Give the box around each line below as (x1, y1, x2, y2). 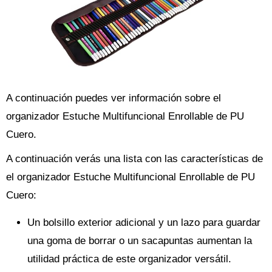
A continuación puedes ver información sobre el (6, 92, 221, 104)
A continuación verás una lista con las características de (6, 153, 263, 165)
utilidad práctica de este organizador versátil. (27, 253, 231, 265)
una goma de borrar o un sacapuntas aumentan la (27, 235, 252, 247)
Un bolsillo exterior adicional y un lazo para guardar (27, 217, 260, 229)
